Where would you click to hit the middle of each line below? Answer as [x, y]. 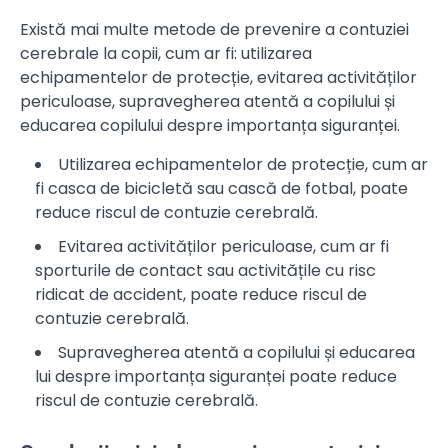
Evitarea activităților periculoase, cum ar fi [223, 246]
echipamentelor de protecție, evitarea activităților [218, 77]
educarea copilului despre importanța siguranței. [210, 125]
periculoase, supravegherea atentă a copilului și [207, 101]
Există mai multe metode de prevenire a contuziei [214, 29]
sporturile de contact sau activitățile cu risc [205, 270]
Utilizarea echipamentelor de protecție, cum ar [243, 164]
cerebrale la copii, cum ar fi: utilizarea [166, 53]
